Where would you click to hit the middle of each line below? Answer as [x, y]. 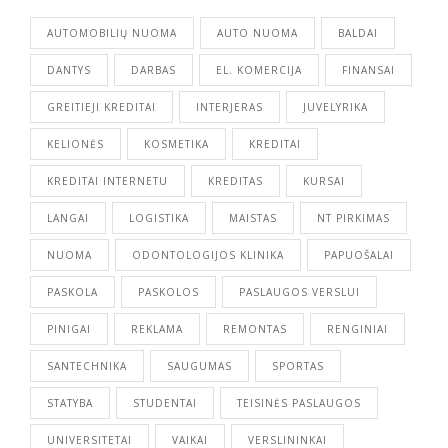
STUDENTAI [165, 403]
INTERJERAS [229, 107]
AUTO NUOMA [257, 33]
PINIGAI [69, 329]
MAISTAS [253, 218]
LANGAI [68, 218]
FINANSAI [368, 70]
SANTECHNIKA [87, 366]
